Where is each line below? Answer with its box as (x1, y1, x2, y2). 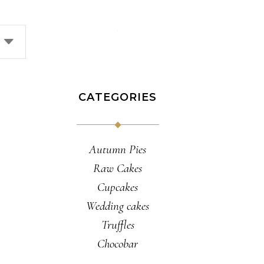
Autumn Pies (89, 142, 147, 157)
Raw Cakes (93, 161, 143, 176)
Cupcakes (97, 180, 138, 194)
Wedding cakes (86, 199, 150, 213)
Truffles (101, 217, 134, 232)
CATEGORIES (78, 91, 157, 104)
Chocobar (97, 236, 138, 251)
